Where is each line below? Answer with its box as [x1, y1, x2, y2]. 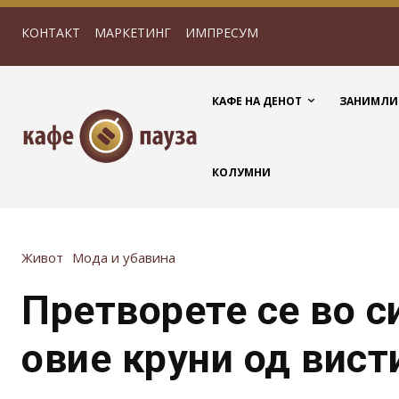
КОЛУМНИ [212, 165, 271, 180]
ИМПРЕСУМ [185, 24, 258, 41]
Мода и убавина [72, 248, 175, 267]
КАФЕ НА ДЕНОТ [212, 94, 302, 109]
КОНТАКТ [21, 24, 80, 41]
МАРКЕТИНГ [94, 24, 171, 41]
